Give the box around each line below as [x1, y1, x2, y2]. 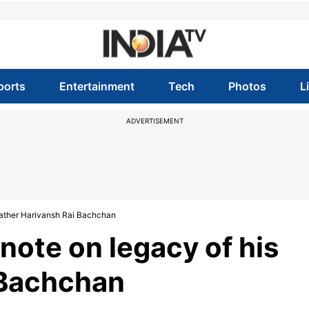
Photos [228, 79, 267, 93]
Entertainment [59, 79, 134, 93]
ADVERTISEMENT [126, 117, 183, 125]
